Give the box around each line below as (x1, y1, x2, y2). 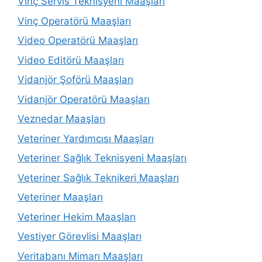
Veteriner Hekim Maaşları (18, 211, 136, 223)
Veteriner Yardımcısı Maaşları (18, 132, 154, 144)
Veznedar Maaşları (18, 113, 105, 125)
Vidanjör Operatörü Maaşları (18, 93, 150, 105)
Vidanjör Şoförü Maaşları (18, 74, 133, 86)
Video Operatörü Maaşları (18, 35, 138, 47)
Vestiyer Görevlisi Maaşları (18, 230, 142, 243)
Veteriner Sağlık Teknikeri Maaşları (18, 171, 179, 184)
